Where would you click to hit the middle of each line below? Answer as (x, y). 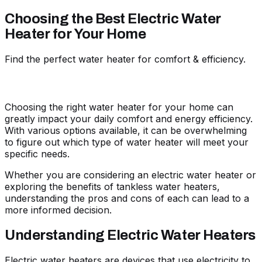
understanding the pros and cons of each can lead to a (127, 198)
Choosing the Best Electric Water (113, 18)
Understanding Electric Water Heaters (130, 235)
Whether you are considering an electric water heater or (130, 175)
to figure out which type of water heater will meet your (127, 142)
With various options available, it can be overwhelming (126, 130)
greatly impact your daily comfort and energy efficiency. (129, 118)
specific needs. (39, 154)
